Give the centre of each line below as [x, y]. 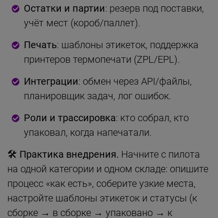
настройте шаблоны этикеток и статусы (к [102, 198]
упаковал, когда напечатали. [88, 132]
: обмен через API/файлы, [135, 81]
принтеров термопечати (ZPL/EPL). [102, 59]
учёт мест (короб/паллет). [82, 23]
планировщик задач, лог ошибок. [98, 96]
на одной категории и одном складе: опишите [108, 169]
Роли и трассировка [70, 118]
